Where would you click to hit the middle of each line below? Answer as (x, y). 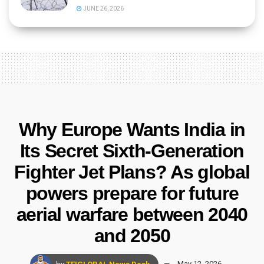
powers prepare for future (132, 193)
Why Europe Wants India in (132, 129)
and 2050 (132, 235)
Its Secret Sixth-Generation (132, 151)
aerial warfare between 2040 (132, 214)
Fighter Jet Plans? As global (132, 172)
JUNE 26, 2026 (103, 8)
